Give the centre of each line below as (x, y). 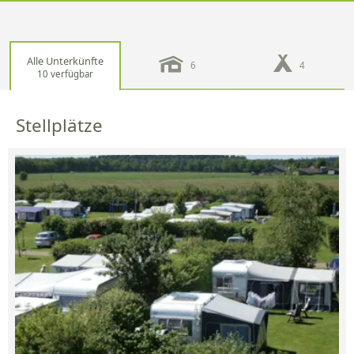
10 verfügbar (66, 73)
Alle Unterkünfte (66, 60)
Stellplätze (59, 125)
